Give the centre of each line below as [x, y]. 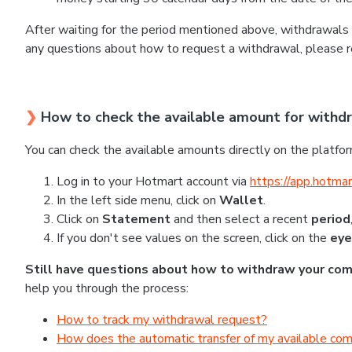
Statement [138, 219]
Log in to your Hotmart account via [152, 181]
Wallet [241, 200]
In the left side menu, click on [138, 200]
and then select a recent [242, 219]
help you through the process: [107, 288]
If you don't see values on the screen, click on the [192, 238]
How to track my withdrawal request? [162, 320]
